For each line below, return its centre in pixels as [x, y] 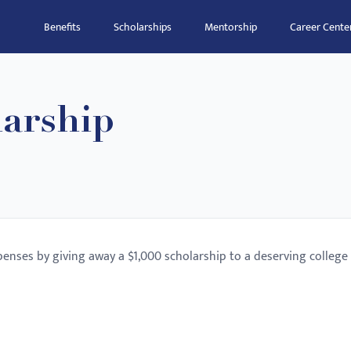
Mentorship [231, 27]
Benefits [62, 27]
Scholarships [143, 27]
